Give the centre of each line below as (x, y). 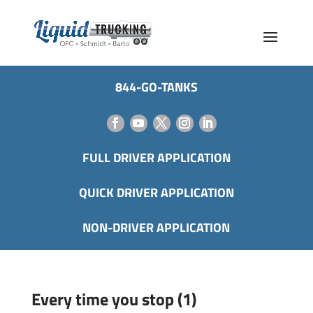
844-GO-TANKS (156, 87)
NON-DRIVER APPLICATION (156, 227)
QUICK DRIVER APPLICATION (156, 192)
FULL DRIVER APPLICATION (156, 158)
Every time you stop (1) (114, 299)
